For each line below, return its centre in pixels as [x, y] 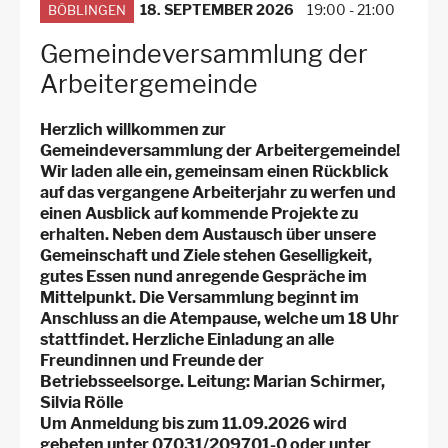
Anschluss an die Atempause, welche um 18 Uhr [219, 319]
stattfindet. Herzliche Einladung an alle [187, 340]
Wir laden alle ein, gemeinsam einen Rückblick [214, 172]
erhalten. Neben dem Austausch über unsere [208, 235]
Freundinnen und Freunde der [152, 361]
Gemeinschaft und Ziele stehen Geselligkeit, [206, 256]
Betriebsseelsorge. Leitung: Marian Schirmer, [212, 382]
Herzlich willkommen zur [133, 130]
